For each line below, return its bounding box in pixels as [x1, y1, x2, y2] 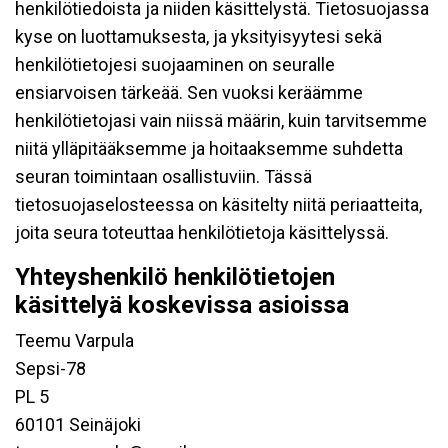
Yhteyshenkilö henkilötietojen [15, 263, 335, 291]
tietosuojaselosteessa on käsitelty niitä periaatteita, [15, 194, 422, 215]
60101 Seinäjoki [15, 414, 141, 435]
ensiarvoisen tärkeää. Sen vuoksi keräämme [15, 82, 363, 103]
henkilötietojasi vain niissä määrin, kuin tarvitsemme [15, 110, 427, 131]
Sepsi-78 [15, 358, 86, 379]
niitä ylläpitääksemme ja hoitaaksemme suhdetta [15, 138, 403, 159]
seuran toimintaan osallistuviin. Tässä [15, 166, 312, 187]
